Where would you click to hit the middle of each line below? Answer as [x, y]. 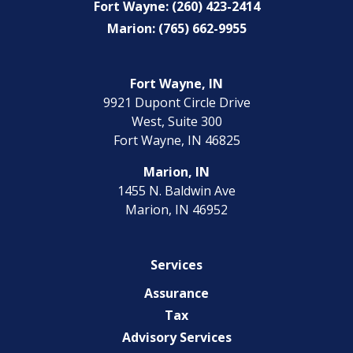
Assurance [176, 293]
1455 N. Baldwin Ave [176, 190]
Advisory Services [176, 337]
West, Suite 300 [176, 121]
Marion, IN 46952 [176, 209]
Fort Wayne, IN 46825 [176, 140]
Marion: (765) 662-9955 [176, 28]
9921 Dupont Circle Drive [176, 102]
